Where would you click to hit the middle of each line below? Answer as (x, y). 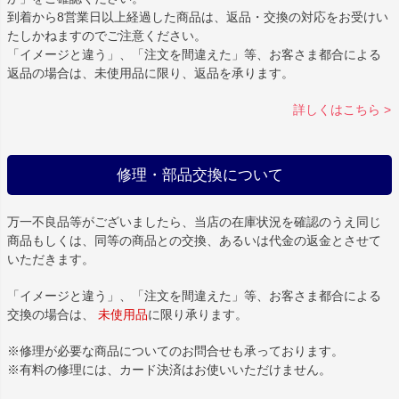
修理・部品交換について (199, 175)
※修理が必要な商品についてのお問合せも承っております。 (175, 351)
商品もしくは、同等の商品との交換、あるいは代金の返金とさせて (194, 241)
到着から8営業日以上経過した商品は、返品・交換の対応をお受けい (198, 17)
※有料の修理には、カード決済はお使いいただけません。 (169, 370)
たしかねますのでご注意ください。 (107, 36)
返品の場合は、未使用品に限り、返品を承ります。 (151, 73)
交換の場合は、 (53, 315)
